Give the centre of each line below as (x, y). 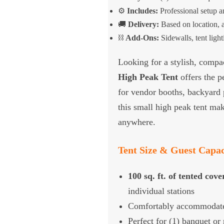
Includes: (142, 10)
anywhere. (136, 122)
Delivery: (143, 24)
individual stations (161, 191)
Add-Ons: (142, 37)
